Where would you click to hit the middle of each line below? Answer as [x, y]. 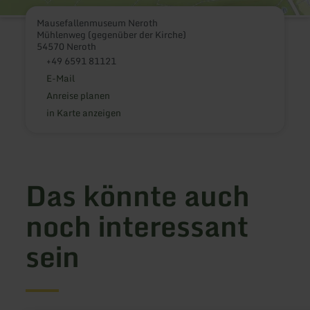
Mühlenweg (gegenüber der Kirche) [112, 35]
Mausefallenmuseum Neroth [98, 23]
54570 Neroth [67, 47]
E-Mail [60, 79]
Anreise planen [78, 96]
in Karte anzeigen [83, 113]
